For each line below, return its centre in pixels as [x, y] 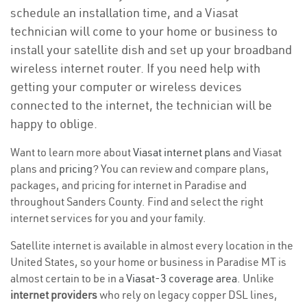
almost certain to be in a [68, 278]
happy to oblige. [54, 124]
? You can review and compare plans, [181, 169]
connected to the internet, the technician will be [141, 105]
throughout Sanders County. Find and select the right [137, 201]
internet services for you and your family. [108, 218]
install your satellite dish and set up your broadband [151, 50]
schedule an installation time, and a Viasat [124, 13]
